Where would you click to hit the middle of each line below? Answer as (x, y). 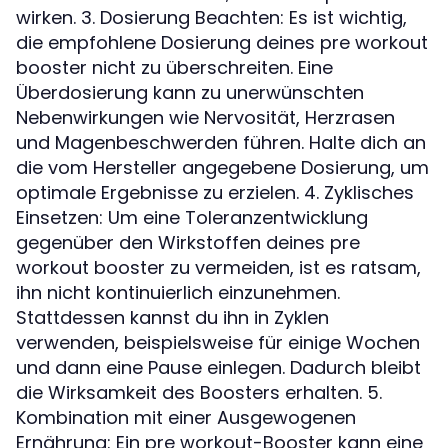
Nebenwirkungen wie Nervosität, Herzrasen (205, 117)
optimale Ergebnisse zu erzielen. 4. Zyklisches (215, 192)
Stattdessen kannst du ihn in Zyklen (172, 317)
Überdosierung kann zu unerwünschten (190, 92)
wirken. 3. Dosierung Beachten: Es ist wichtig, (211, 17)
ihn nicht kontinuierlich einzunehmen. (178, 292)
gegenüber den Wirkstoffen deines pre (188, 242)
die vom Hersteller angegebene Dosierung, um (222, 167)
